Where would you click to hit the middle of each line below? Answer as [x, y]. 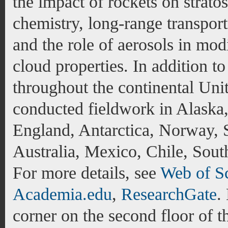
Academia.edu [62, 194]
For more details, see [87, 173]
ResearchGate [169, 194]
